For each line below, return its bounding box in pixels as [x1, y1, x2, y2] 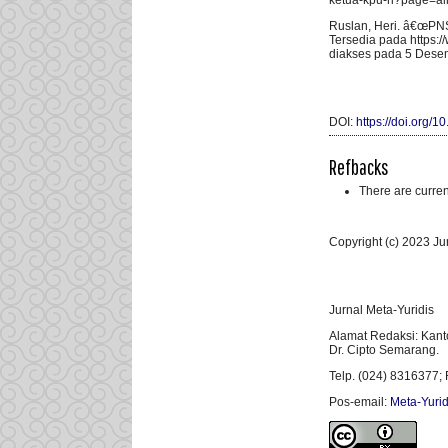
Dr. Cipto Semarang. [329, 343, 439, 358]
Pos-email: [329, 395, 390, 410]
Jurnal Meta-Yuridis [329, 303, 434, 318]
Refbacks [329, 153, 389, 179]
